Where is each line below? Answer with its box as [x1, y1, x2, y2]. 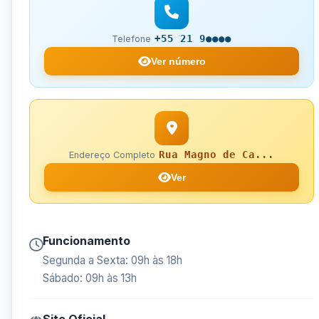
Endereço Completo [69, 150, 155, 161]
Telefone [112, 33, 151, 45]
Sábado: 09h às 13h [43, 271, 137, 286]
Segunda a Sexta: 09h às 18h [43, 253, 182, 268]
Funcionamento [43, 234, 130, 249]
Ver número [150, 56, 206, 68]
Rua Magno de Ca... [159, 149, 274, 161]
